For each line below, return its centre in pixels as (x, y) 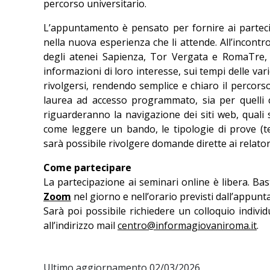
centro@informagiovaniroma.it (187, 225)
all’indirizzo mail (80, 225)
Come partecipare (87, 167)
